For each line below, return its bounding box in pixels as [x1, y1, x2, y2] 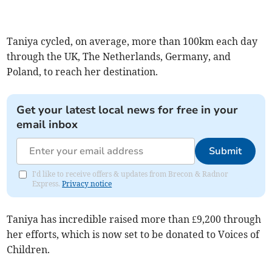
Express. [32, 178, 63, 188]
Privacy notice [62, 178, 112, 188]
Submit [208, 144, 242, 158]
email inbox [16, 117, 78, 132]
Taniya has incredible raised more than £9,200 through [7, 212, 262, 225]
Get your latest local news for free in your [16, 102, 239, 117]
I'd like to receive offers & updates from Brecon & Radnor [32, 169, 229, 178]
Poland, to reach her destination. [7, 65, 158, 78]
